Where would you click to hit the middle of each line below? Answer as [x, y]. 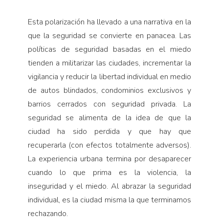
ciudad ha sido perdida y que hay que [109, 131]
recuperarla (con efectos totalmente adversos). [109, 145]
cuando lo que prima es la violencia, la [109, 172]
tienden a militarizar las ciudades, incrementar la [109, 63]
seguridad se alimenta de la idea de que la [109, 118]
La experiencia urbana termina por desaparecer [109, 159]
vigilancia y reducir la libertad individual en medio [109, 77]
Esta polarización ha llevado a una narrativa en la [109, 22]
